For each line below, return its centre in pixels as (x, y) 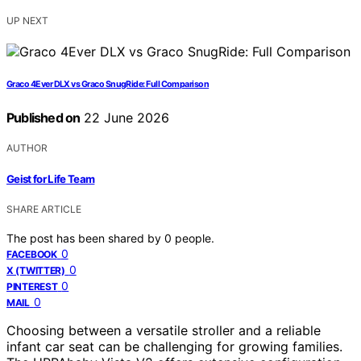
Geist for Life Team (51, 178)
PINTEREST (32, 286)
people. (195, 238)
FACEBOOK (32, 254)
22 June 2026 (125, 118)
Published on (44, 118)
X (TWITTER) (36, 270)
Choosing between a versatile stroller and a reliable (164, 330)
